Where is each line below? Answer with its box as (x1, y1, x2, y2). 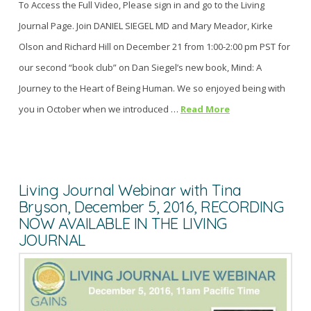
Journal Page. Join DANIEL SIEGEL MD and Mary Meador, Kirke (18, 19, 273, 32)
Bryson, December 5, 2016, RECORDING (18, 196, 284, 217)
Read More (180, 102, 230, 115)
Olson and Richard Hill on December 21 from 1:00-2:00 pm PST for (18, 40, 290, 53)
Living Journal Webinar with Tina (18, 180, 242, 200)
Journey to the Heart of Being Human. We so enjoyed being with (18, 81, 285, 94)
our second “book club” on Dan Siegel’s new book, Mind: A (18, 60, 262, 74)
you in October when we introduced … (18, 102, 180, 115)
